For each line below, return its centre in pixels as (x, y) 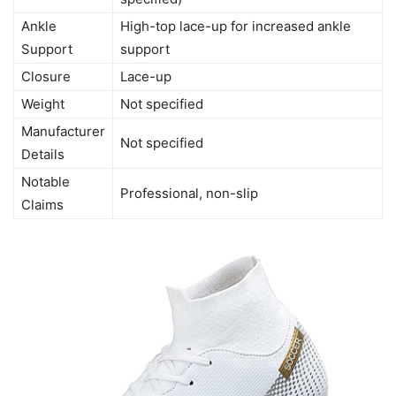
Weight (43, 103)
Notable (46, 181)
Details (43, 154)
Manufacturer (63, 131)
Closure (46, 76)
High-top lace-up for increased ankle (236, 26)
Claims (42, 204)
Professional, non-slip (189, 193)
